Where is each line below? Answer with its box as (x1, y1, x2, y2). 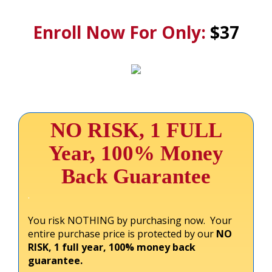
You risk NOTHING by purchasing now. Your (28, 213, 232, 227)
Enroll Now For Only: (33, 20, 210, 44)
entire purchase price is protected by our (28, 226, 216, 240)
